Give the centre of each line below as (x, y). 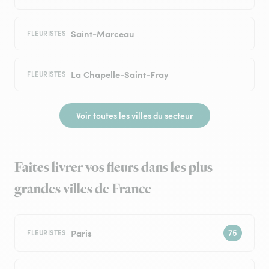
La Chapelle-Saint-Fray (119, 74)
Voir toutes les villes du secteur (134, 116)
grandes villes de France (83, 189)
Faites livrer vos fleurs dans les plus (113, 168)
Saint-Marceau (102, 34)
